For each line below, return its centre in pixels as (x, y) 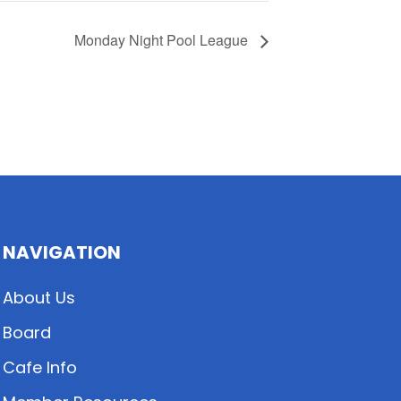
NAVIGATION (61, 252)
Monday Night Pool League (163, 39)
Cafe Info (39, 367)
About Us (38, 298)
